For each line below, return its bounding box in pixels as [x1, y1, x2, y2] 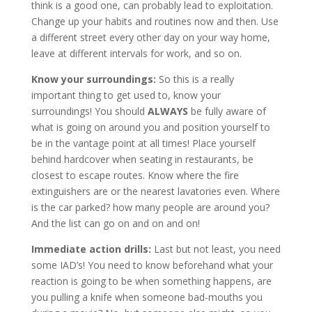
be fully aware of [187, 104, 266, 118]
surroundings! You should [31, 104, 148, 118]
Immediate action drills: [31, 242, 151, 256]
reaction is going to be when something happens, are [31, 274, 272, 288]
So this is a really [155, 72, 234, 86]
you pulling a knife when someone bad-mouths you [31, 290, 263, 304]
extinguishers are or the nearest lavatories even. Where [31, 185, 280, 198]
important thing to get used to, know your [31, 88, 221, 102]
